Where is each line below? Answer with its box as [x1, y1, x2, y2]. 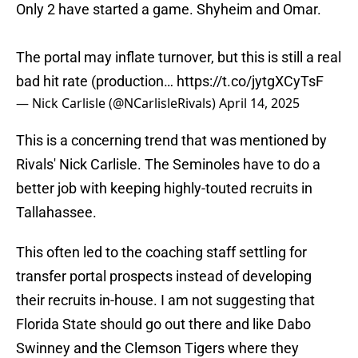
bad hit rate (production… [16, 73, 177, 90]
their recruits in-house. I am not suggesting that [16, 292, 315, 309]
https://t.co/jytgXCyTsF [177, 73, 324, 90]
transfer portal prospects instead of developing [16, 268, 312, 285]
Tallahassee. [16, 204, 97, 221]
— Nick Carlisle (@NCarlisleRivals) [16, 94, 219, 113]
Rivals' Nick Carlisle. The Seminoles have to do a [16, 156, 320, 173]
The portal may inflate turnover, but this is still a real [16, 49, 341, 66]
